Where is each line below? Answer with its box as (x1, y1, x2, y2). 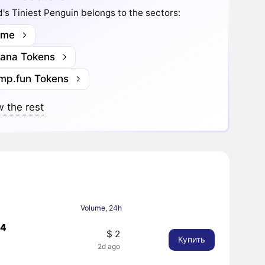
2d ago (97, 242, 120, 251)
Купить (177, 235, 205, 245)
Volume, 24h (80, 203, 122, 212)
